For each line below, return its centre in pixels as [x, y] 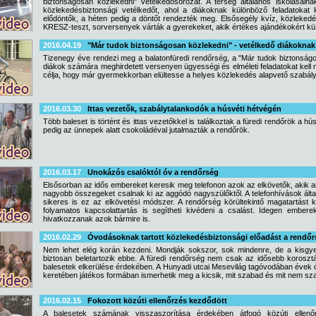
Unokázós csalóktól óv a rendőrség [153, 172]
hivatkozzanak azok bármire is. [97, 219]
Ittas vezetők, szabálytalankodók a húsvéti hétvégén [184, 109]
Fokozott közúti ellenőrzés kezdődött [157, 300]
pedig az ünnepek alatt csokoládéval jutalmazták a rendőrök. [146, 130]
